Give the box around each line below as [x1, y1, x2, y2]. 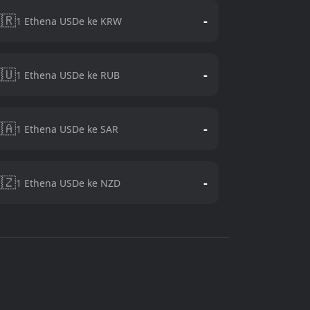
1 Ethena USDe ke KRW [15, 14, 122, 28]
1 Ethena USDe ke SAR [15, 122, 118, 136]
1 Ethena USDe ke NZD [15, 176, 120, 190]
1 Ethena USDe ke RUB [15, 68, 120, 82]
